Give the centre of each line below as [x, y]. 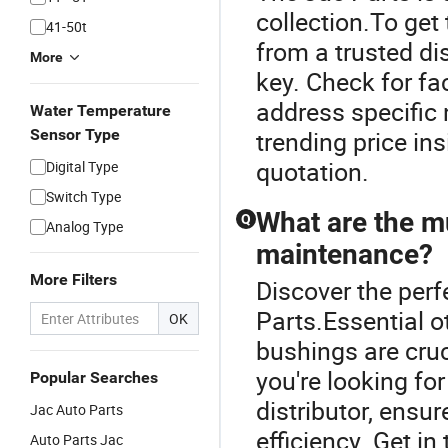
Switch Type [83, 196]
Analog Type [84, 226]
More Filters [73, 279]
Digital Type [82, 166]
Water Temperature [100, 110]
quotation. [312, 171]
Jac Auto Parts [76, 409]
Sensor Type [75, 134]
